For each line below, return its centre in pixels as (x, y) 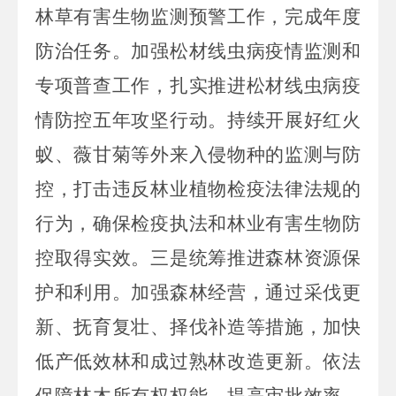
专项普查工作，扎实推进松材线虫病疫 (198, 85)
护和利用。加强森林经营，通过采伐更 (198, 292)
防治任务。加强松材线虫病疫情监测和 (198, 51)
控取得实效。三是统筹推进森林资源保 (198, 258)
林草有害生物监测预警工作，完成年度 (198, 16)
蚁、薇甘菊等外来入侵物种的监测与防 (198, 154)
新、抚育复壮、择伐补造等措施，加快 (198, 327)
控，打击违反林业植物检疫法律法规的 (198, 189)
